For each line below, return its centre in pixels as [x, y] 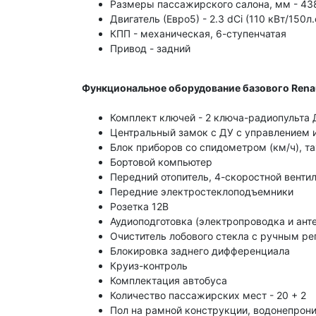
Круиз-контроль [149, 266]
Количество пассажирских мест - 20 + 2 [208, 296]
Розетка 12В [139, 207]
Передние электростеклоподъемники [202, 192]
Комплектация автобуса [169, 281]
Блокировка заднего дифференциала [200, 251]
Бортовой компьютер [161, 162]
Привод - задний [150, 49]
